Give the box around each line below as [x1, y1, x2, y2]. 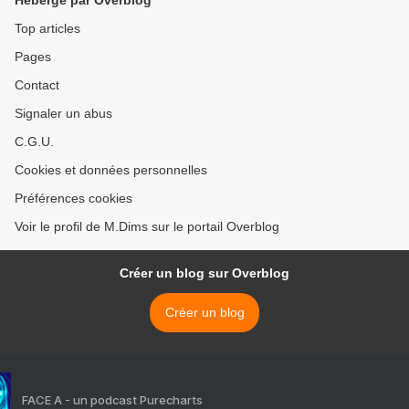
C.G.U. [15, 134, 54, 150]
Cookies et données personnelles [15, 163, 207, 178]
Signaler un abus [15, 106, 112, 121]
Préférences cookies [15, 191, 132, 206]
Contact [15, 78, 59, 93]
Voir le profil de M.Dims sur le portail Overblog [15, 219, 279, 235]
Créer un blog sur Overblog [120, 266, 289, 281]
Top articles [15, 21, 80, 37]
